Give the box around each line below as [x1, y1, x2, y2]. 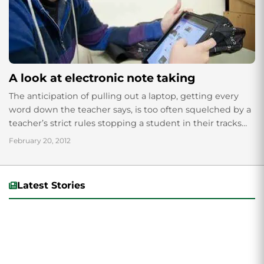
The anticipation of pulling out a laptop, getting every [9, 91, 239, 101]
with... [9, 131, 34, 142]
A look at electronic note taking [9, 71, 195, 85]
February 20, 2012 [9, 136, 71, 145]
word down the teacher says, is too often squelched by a [9, 104, 251, 115]
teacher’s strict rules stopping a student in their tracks [9, 118, 242, 128]
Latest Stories [17, 180, 85, 191]
